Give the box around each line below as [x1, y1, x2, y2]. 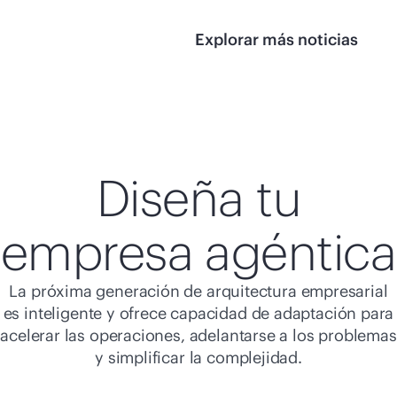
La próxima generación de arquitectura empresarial [9, 281, 388, 301]
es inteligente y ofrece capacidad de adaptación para [3, 303, 394, 323]
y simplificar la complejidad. [95, 347, 302, 368]
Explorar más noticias [195, 29, 358, 50]
